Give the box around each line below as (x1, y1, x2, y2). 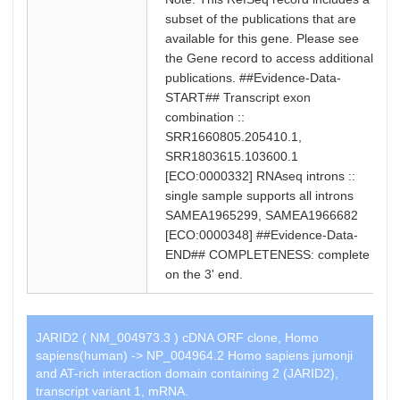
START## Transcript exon (164, 90, 311, 104)
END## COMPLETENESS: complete (164, 247, 370, 262)
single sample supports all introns (164, 188, 354, 203)
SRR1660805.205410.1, (164, 129, 302, 144)
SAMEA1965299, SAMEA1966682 (164, 208, 358, 222)
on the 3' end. (164, 267, 243, 281)
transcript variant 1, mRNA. (35, 384, 188, 398)
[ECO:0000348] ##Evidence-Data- (164, 228, 358, 242)
